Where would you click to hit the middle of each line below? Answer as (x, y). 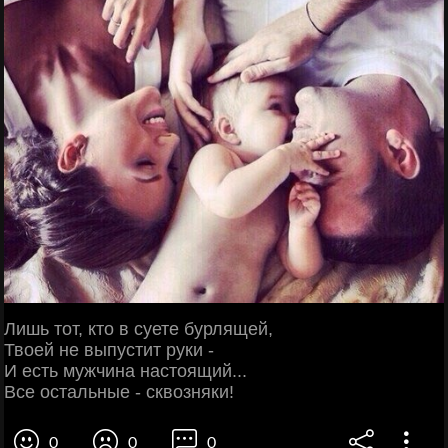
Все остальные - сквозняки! (119, 391)
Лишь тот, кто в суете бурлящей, (138, 328)
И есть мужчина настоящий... (125, 370)
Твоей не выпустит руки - (109, 349)
